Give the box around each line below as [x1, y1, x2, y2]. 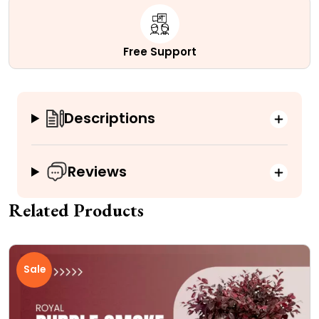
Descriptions [64, 108, 156, 129]
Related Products [9, 199, 144, 223]
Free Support [122, 44, 197, 60]
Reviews [68, 162, 127, 182]
